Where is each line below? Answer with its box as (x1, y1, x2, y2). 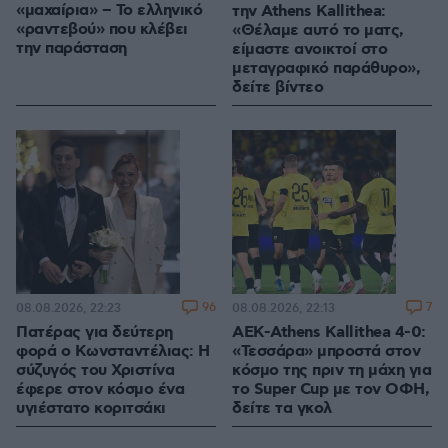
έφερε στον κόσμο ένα (16, 379, 184, 401)
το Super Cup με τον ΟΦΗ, (232, 379, 429, 401)
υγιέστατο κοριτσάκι (16, 398, 166, 420)
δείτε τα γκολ (232, 398, 332, 420)
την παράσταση (16, 38, 127, 60)
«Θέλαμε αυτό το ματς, (232, 20, 404, 42)
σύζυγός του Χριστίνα (16, 360, 174, 382)
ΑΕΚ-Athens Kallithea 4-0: (232, 322, 426, 344)
